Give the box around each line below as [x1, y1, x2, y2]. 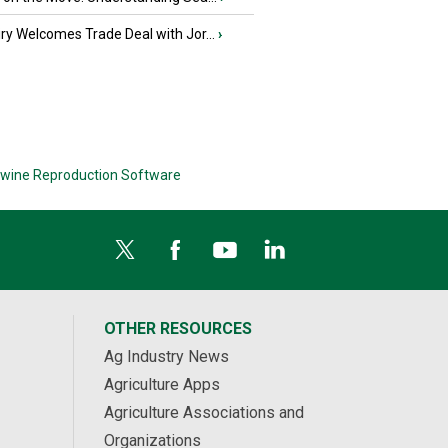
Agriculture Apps [103, 375, 220, 395]
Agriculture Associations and [103, 403, 304, 423]
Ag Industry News [103, 347, 229, 367]
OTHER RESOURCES [103, 319, 252, 339]
